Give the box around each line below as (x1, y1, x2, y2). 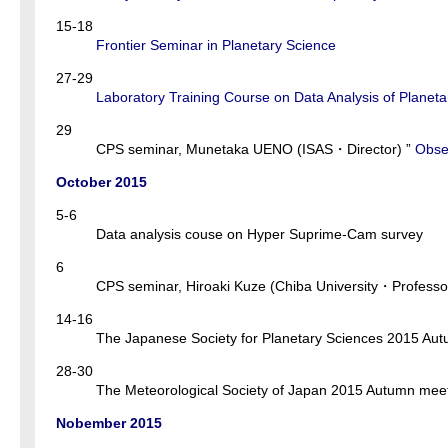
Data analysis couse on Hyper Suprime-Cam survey (96, 226, 423, 243)
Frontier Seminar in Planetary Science (96, 37, 336, 54)
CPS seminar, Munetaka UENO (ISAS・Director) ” (96, 141, 411, 158)
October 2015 (56, 174, 147, 191)
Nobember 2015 (56, 415, 162, 432)
